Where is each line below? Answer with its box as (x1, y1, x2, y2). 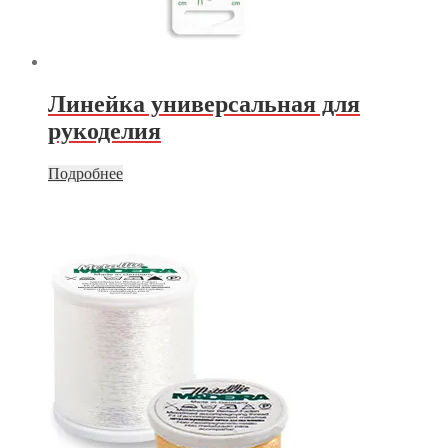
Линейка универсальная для (48, 91, 360, 118)
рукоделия (48, 118, 161, 145)
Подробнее (48, 165, 123, 183)
